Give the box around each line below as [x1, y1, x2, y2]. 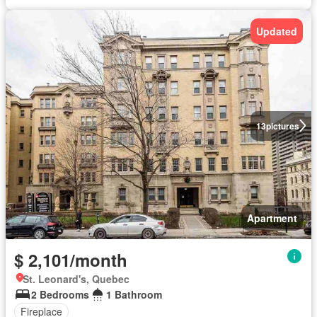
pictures [265, 119, 299, 132]
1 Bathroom [106, 287, 162, 301]
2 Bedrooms [31, 287, 89, 301]
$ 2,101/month [14, 247, 127, 272]
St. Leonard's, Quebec [23, 271, 129, 286]
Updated [256, 23, 297, 38]
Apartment [247, 210, 297, 225]
